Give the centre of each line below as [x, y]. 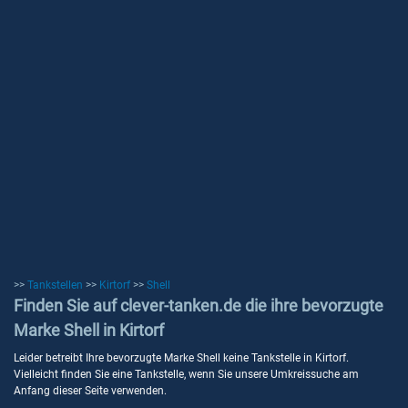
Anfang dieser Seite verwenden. [90, 391]
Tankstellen [55, 285]
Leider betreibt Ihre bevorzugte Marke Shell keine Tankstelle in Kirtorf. [181, 358]
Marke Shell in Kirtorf [89, 330]
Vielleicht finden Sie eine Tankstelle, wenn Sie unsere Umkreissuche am [186, 374]
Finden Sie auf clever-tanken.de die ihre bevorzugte [199, 306]
